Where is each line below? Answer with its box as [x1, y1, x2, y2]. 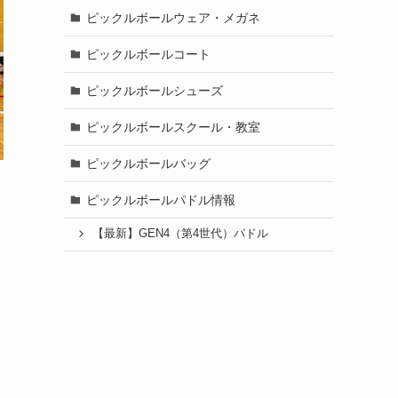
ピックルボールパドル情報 [85, 192, 235, 207]
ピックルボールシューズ [85, 83, 223, 98]
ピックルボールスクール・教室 [85, 119, 260, 134]
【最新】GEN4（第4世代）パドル [92, 227, 268, 241]
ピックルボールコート [85, 46, 211, 61]
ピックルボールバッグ [85, 155, 211, 171]
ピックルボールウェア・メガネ [85, 10, 260, 25]
